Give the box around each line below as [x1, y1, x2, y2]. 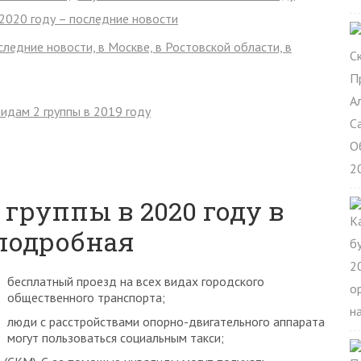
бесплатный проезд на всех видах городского [7, 273, 264, 289]
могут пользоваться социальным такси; [7, 330, 224, 346]
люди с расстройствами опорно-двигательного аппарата [7, 313, 325, 330]
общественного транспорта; [7, 289, 165, 305]
